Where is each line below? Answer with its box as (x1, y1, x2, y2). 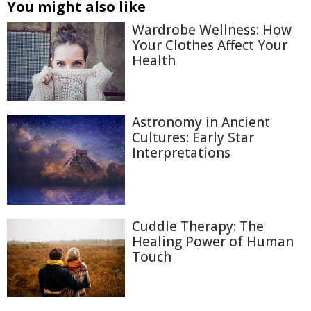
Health (132, 51, 176, 69)
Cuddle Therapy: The (132, 217, 264, 235)
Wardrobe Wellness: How (132, 21, 292, 39)
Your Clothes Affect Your (132, 36, 287, 54)
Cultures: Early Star (132, 128, 254, 147)
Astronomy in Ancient (132, 113, 270, 132)
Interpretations (132, 144, 230, 162)
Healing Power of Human (132, 232, 294, 251)
